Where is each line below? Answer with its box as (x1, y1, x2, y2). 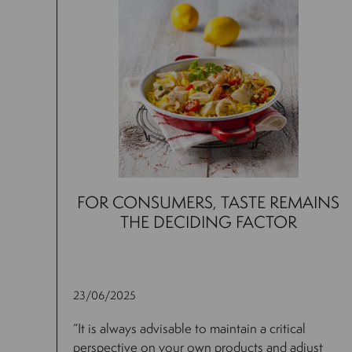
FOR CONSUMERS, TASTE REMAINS (77, 191, 340, 214)
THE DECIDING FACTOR (119, 211, 297, 234)
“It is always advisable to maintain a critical (73, 319, 306, 338)
